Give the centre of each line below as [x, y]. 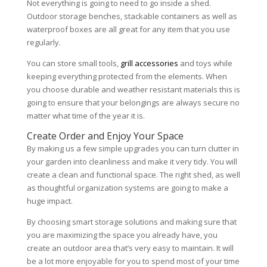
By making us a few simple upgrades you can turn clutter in [133, 148]
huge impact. [50, 201]
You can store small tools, [73, 63]
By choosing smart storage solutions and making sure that [131, 221]
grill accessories [149, 63]
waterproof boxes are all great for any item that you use [128, 29]
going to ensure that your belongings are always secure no [133, 102]
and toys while [205, 63]
